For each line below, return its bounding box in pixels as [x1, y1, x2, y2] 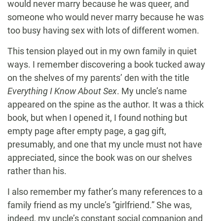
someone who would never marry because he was [7, 12, 204, 23]
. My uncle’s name [117, 86, 187, 97]
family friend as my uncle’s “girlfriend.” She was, [7, 200, 192, 211]
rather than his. [7, 166, 67, 177]
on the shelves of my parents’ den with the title [7, 73, 189, 83]
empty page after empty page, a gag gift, [7, 126, 166, 137]
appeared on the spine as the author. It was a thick [7, 99, 204, 110]
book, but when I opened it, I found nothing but [7, 112, 187, 123]
